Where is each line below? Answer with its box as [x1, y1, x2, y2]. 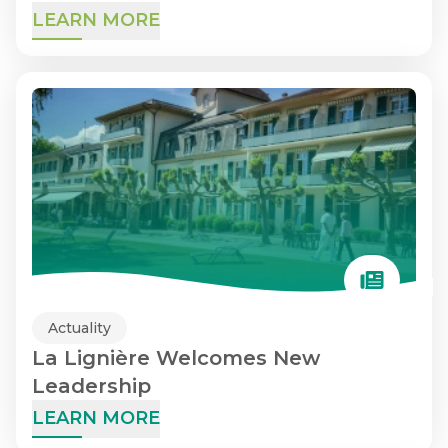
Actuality [48, 319, 111, 337]
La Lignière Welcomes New [32, 346, 320, 370]
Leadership [32, 374, 151, 398]
